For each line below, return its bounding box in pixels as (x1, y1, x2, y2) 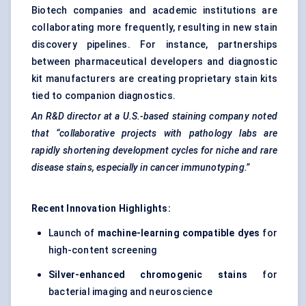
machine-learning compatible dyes (97, 227, 260, 239)
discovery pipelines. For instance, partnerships (31, 39, 277, 51)
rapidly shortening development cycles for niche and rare (31, 145, 277, 156)
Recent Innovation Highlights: (31, 203, 171, 214)
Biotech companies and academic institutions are (31, 5, 277, 16)
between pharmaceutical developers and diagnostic (31, 56, 277, 68)
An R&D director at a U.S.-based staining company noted (31, 111, 277, 122)
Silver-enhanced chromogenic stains (48, 269, 248, 281)
